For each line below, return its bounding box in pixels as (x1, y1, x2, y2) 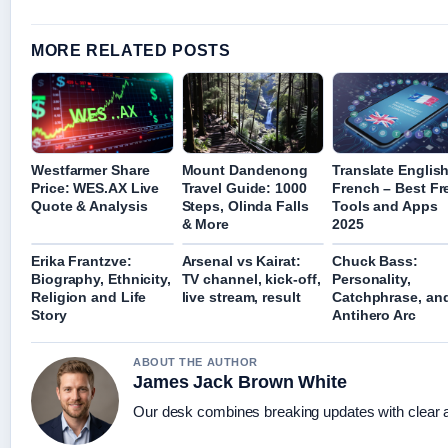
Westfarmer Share (31, 162, 150, 179)
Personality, (332, 271, 411, 288)
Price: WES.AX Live (31, 180, 160, 197)
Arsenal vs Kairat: (181, 253, 301, 270)
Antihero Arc (332, 307, 416, 324)
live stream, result (181, 289, 301, 306)
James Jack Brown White (133, 372, 347, 393)
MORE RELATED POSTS (31, 42, 231, 60)
